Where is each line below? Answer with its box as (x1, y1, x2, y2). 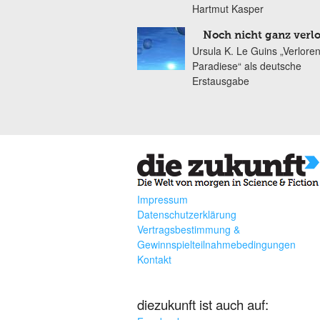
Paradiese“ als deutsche (192, 59, 301, 73)
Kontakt (137, 252, 171, 267)
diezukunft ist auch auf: (137, 295, 269, 314)
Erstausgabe (192, 74, 249, 88)
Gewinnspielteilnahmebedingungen (137, 237, 296, 252)
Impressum (137, 192, 188, 207)
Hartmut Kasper (192, 1, 264, 16)
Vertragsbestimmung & (137, 222, 240, 237)
